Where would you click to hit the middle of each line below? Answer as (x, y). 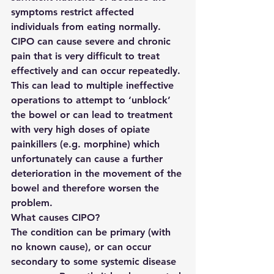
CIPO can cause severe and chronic (92, 41)
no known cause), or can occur (83, 247)
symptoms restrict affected (74, 12)
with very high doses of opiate (82, 129)
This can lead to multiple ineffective (94, 85)
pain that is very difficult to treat (87, 56)
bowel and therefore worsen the (87, 188)
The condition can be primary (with (92, 232)
